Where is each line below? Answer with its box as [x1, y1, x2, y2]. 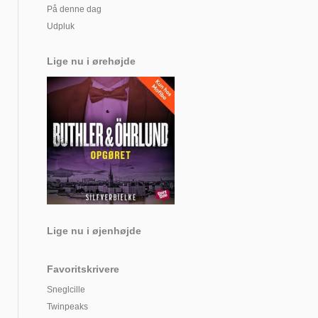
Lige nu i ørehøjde [47, 55, 136, 67]
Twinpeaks [47, 302, 88, 312]
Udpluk [47, 21, 75, 31]
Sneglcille [47, 285, 85, 295]
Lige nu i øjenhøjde [47, 225, 141, 236]
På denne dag [47, 4, 102, 14]
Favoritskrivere [47, 263, 119, 275]
